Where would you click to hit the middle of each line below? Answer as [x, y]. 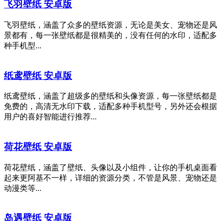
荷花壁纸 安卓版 [38, 147]
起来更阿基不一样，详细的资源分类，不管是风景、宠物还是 [110, 178]
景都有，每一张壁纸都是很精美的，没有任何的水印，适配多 [110, 35]
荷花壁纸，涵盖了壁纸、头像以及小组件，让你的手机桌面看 [110, 167]
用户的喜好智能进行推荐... [50, 117]
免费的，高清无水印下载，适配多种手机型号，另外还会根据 [110, 107]
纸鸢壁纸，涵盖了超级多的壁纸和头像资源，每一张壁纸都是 [110, 96]
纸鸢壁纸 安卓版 [38, 75]
